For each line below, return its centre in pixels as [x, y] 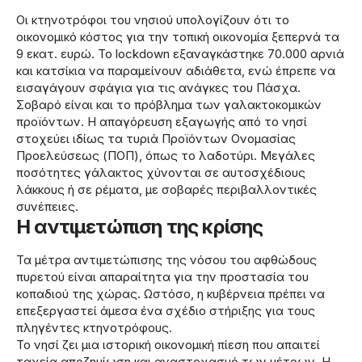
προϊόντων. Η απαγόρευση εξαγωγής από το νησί [162, 122]
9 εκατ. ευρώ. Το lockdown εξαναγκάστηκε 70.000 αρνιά [180, 54]
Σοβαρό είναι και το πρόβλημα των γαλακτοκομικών [169, 105]
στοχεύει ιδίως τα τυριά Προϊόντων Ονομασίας [156, 139]
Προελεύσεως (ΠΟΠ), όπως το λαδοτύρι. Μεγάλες [166, 156]
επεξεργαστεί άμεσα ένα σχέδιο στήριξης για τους [166, 310]
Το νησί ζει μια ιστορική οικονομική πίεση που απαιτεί [168, 344]
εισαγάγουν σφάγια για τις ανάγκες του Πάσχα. [158, 88]
